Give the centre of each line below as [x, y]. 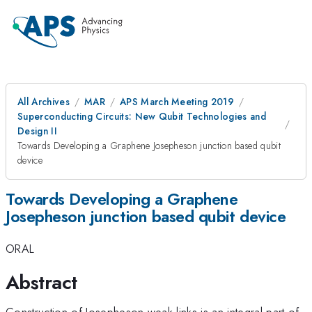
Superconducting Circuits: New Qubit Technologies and [142, 116]
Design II [37, 131]
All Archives [44, 102]
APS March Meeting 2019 [177, 102]
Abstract [41, 282]
